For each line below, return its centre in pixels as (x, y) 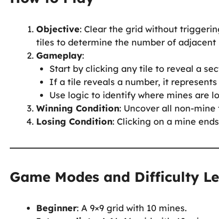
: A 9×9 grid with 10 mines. (132, 208)
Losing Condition (74, 121)
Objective (58, 29)
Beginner (56, 208)
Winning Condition (78, 108)
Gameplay (59, 55)
